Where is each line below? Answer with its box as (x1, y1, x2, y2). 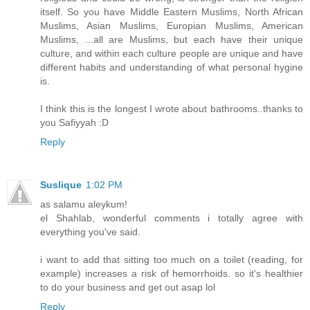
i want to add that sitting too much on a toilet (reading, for (40, 254, 303, 266)
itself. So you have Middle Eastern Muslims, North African (40, 6, 303, 18)
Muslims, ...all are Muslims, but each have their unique (40, 34, 303, 46)
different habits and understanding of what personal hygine (40, 62, 303, 73)
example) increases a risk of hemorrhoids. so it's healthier (40, 268, 303, 280)
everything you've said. (40, 226, 140, 238)
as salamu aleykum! (40, 199, 127, 210)
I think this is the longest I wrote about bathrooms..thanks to (40, 103, 303, 115)
